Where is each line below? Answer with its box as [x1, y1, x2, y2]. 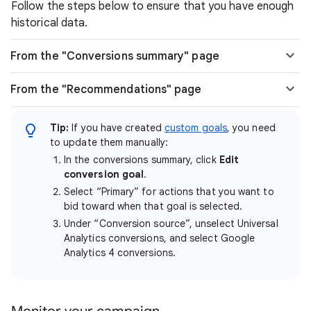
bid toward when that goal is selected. [64, 200, 243, 212]
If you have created [69, 121, 165, 134]
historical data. [11, 16, 88, 30]
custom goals [165, 121, 227, 134]
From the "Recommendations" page [10, 83, 202, 96]
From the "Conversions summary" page [10, 49, 219, 63]
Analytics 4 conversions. [64, 246, 176, 259]
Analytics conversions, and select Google [64, 232, 255, 244]
